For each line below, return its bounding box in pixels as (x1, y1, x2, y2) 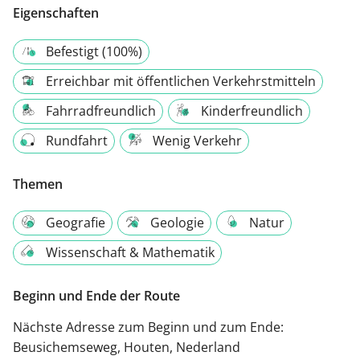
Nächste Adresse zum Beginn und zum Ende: (13, 317, 284, 336)
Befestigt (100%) (46, 42, 142, 60)
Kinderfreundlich (201, 101, 303, 120)
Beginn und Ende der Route (13, 286, 180, 305)
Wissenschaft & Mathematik (46, 243, 215, 261)
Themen (13, 174, 63, 193)
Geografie (46, 213, 105, 231)
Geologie (150, 213, 204, 231)
